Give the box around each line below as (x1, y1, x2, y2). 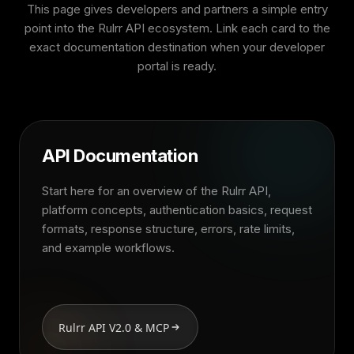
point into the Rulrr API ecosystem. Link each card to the (24, 21, 330, 36)
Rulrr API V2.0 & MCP (58, 319, 169, 335)
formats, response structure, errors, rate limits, (42, 221, 295, 236)
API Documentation (42, 145, 198, 166)
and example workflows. (42, 240, 175, 255)
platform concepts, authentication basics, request (42, 202, 312, 217)
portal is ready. (137, 58, 217, 73)
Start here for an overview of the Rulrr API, (42, 183, 271, 198)
